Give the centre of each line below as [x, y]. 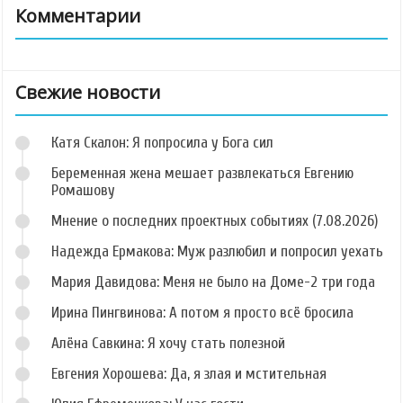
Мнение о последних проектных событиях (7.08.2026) [215, 220]
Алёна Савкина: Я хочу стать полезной [168, 343]
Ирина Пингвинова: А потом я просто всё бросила [202, 312]
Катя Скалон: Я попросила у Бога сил [162, 142]
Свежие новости [88, 92]
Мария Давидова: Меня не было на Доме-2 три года [213, 282]
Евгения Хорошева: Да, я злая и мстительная [189, 373]
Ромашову [83, 190]
